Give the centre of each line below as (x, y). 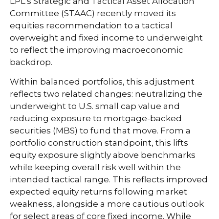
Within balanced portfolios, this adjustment (102, 81)
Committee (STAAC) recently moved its (93, 13)
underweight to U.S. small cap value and (95, 106)
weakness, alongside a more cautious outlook (107, 204)
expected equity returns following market (99, 191)
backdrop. (31, 62)
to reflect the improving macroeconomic (97, 50)
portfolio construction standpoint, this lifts (99, 142)
